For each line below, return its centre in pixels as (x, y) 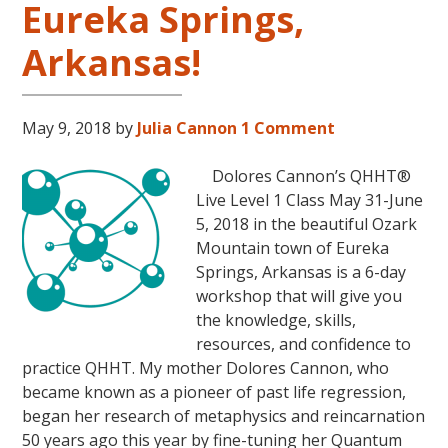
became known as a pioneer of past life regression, (214, 391)
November (356, 66)
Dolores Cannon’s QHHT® (304, 175)
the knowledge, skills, (276, 319)
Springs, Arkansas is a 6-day (301, 271)
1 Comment (288, 127)
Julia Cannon (187, 127)
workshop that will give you (299, 295)
